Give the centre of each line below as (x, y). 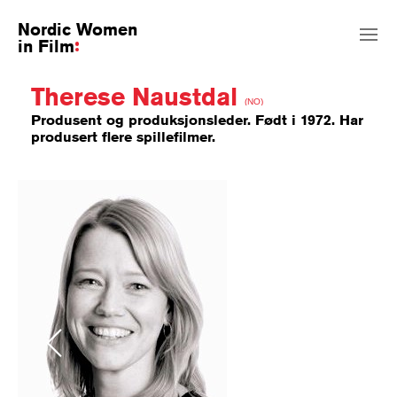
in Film (46, 45)
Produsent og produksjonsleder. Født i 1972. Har (197, 121)
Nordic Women (78, 28)
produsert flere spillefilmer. (123, 137)
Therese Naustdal (138, 96)
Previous (54, 342)
